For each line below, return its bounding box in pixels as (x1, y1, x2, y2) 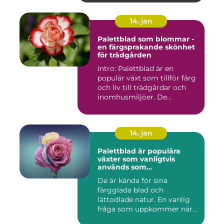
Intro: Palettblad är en (97, 64, 173, 73)
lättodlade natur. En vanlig (97, 195, 190, 204)
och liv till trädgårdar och (97, 83, 186, 92)
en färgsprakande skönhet (97, 42, 195, 52)
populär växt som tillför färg (97, 73, 196, 83)
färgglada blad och (97, 185, 163, 195)
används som (97, 162, 146, 172)
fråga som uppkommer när (97, 204, 192, 214)
